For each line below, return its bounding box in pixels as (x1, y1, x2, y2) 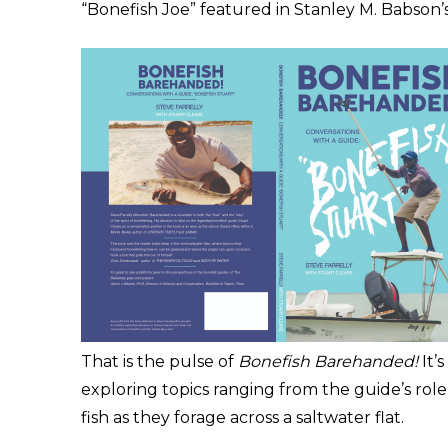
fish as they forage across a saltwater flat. (80, 407, 404, 427)
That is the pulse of (80, 351, 238, 371)
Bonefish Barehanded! (237, 351, 418, 371)
